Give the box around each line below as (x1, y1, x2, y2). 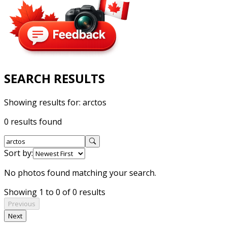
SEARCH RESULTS (4, 69, 105, 87)
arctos (83, 96, 106, 108)
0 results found (4, 116, 62, 127)
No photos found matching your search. (4, 167, 156, 178)
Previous (8, 199, 35, 208)
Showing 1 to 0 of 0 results (4, 186, 105, 198)
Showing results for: (4, 96, 83, 108)
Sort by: (4, 147, 33, 159)
